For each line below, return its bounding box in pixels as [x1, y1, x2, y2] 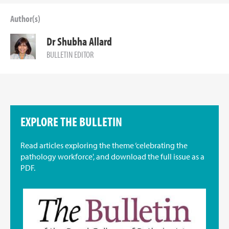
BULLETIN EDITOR [47, 49, 94, 60]
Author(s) [10, 13, 40, 25]
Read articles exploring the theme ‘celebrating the [20, 140, 188, 150]
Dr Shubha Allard [47, 34, 112, 49]
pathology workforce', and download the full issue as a [20, 151, 204, 162]
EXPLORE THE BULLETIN [20, 113, 122, 129]
